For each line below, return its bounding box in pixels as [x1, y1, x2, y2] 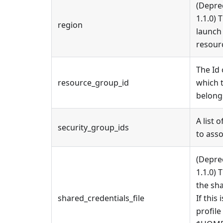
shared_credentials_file [58, 193, 144, 204]
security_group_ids [58, 122, 129, 133]
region [58, 19, 83, 30]
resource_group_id [58, 77, 129, 88]
